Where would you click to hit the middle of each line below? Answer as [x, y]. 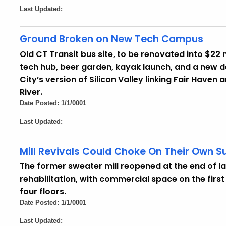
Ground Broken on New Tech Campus [111, 39]
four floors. [43, 192]
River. [31, 92]
